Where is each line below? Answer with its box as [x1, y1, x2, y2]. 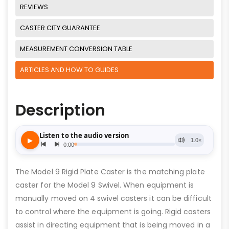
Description [15, 100, 105, 121]
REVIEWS [20, 2, 48, 12]
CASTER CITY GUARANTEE [20, 23, 100, 33]
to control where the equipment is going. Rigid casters [15, 207, 211, 217]
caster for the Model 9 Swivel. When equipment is [15, 180, 194, 190]
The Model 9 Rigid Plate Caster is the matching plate [15, 167, 205, 177]
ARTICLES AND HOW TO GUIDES [20, 65, 119, 75]
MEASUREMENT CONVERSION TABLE [20, 44, 132, 54]
